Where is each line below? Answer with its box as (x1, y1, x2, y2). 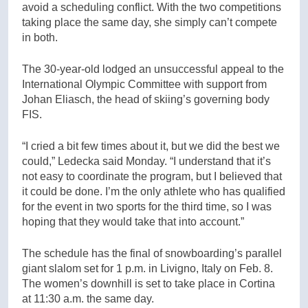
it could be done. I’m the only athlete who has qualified (22, 185, 285, 197)
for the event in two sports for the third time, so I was (22, 200, 272, 212)
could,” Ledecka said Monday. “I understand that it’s (22, 155, 271, 167)
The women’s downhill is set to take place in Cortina (22, 277, 275, 289)
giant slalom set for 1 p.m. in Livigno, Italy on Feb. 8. (22, 262, 273, 274)
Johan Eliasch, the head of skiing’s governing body (22, 93, 269, 105)
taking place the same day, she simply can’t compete (22, 16, 277, 28)
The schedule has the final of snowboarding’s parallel (22, 247, 282, 259)
